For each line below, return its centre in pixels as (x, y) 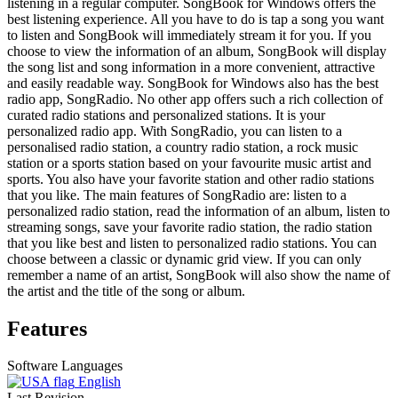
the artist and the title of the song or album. (126, 291)
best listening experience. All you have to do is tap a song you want (195, 19)
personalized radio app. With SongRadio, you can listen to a (175, 131)
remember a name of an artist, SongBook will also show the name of (199, 275)
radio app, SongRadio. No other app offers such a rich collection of (195, 99)
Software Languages (65, 366)
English (99, 382)
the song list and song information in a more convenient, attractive (191, 67)
